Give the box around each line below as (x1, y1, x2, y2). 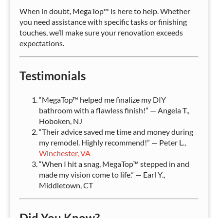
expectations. (19, 38, 64, 48)
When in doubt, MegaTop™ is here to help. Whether (19, 6, 190, 16)
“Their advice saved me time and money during (39, 127, 193, 137)
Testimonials (19, 69, 86, 83)
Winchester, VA (39, 148, 91, 158)
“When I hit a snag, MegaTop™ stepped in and (39, 159, 189, 169)
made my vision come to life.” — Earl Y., (39, 170, 165, 180)
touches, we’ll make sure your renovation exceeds (19, 28, 183, 37)
